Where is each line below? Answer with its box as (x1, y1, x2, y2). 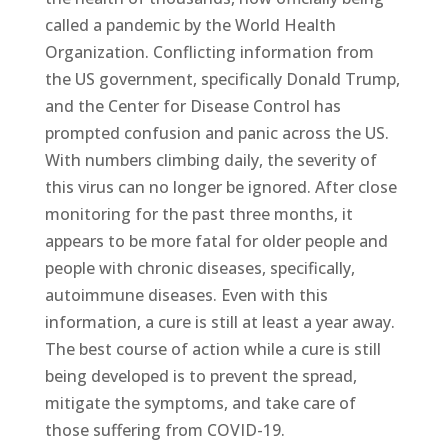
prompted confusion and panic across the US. (44, 121, 389, 144)
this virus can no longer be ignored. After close (44, 175, 397, 198)
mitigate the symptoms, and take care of (44, 391, 356, 414)
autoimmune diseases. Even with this (44, 283, 328, 306)
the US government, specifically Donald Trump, (44, 67, 400, 90)
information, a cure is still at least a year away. (44, 310, 395, 333)
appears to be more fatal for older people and (44, 229, 388, 252)
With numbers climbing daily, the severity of (44, 148, 377, 171)
